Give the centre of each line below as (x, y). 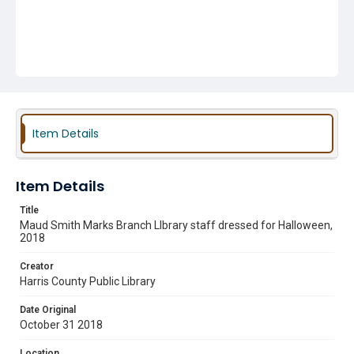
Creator (37, 266)
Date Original (48, 310)
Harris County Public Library (88, 281)
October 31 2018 (61, 325)
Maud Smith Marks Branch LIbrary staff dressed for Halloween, (176, 225)
